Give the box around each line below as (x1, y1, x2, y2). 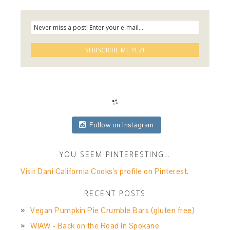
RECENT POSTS (84, 188, 146, 199)
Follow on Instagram (89, 121, 154, 130)
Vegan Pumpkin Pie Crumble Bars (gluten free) (30, 205, 195, 216)
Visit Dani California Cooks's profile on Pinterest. (21, 166, 189, 177)
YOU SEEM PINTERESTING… (60, 149, 170, 160)
